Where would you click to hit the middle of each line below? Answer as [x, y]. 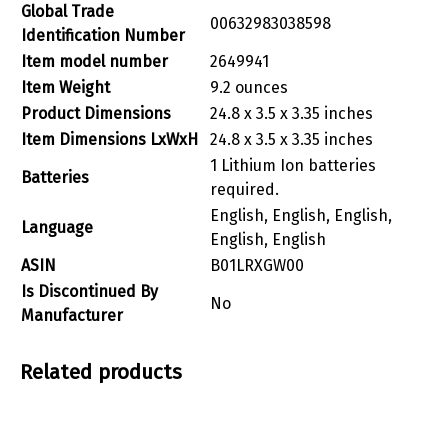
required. [244, 189]
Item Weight [65, 87]
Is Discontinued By [89, 291]
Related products [101, 372]
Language [57, 227]
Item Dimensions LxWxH [109, 139]
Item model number [94, 61]
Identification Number [103, 35]
